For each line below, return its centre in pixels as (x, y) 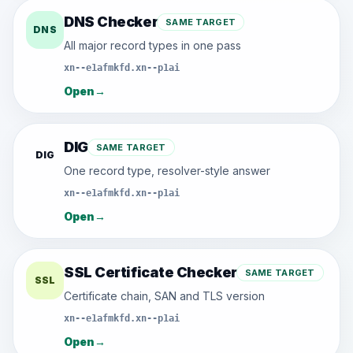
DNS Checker (111, 22)
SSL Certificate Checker (150, 272)
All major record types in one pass (152, 45)
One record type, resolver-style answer (167, 171)
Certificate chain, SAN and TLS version (164, 296)
